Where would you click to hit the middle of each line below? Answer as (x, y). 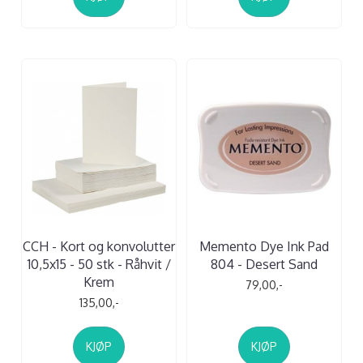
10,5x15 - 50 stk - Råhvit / (99, 264)
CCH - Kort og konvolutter (99, 246)
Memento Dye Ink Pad (264, 246)
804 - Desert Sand (264, 264)
